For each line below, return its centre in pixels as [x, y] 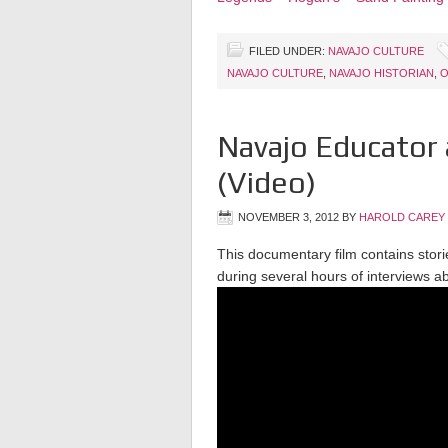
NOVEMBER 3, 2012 [288, 217]
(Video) [266, 182]
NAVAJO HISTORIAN [381, 73]
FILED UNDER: [288, 51]
